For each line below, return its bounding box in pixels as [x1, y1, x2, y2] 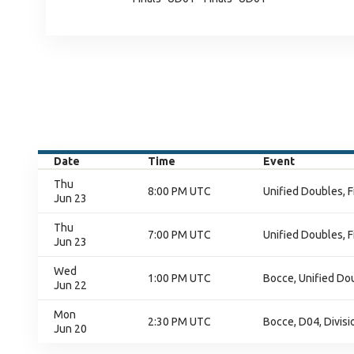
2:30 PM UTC [148, 315, 211, 328]
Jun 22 [54, 279, 87, 292]
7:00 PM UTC [148, 228, 211, 241]
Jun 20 [54, 322, 87, 335]
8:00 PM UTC [148, 185, 211, 198]
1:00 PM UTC [148, 272, 211, 284]
